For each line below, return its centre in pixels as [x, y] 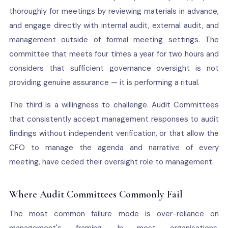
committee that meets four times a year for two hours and [114, 54]
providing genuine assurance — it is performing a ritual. [104, 82]
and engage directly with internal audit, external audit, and [114, 25]
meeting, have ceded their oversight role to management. [111, 162]
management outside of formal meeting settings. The [114, 40]
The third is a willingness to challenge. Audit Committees [114, 105]
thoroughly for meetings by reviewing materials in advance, [114, 11]
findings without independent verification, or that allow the [114, 133]
